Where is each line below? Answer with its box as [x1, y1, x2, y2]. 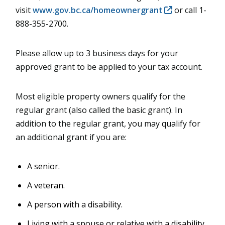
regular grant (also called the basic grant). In [15, 104, 182, 116]
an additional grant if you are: [15, 132, 127, 143]
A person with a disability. [27, 199, 123, 210]
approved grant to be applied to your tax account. [15, 61, 204, 73]
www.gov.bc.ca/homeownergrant [32, 5, 163, 16]
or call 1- [172, 5, 206, 16]
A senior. [27, 161, 60, 172]
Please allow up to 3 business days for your [15, 48, 178, 59]
